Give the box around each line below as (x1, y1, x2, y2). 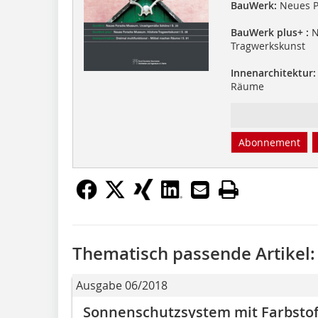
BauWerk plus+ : (230, 25, 309, 39)
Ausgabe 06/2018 (76, 277, 168, 293)
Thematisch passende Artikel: (72, 241, 315, 265)
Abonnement (238, 135, 300, 149)
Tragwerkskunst (230, 38, 305, 53)
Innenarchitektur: (230, 65, 316, 79)
